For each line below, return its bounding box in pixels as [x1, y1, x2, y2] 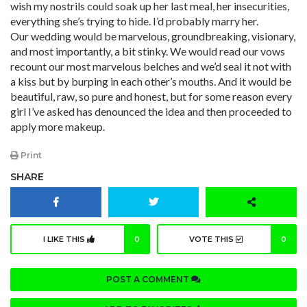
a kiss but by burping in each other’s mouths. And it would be [10, 75, 291, 88]
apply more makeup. [10, 120, 105, 133]
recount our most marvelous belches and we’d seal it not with [10, 60, 291, 73]
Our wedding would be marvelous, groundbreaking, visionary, [10, 29, 295, 42]
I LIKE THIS [43, 234, 87, 245]
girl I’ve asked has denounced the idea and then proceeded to [10, 105, 292, 118]
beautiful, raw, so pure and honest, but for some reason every [10, 90, 292, 103]
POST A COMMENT [106, 274, 191, 285]
